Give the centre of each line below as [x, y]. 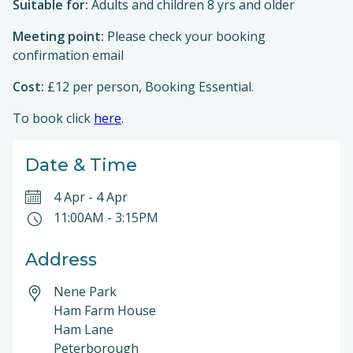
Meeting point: [58, 36]
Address [61, 260]
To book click [53, 118]
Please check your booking [185, 36]
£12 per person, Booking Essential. [149, 87]
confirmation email [68, 55]
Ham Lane [84, 329]
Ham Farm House [105, 310]
